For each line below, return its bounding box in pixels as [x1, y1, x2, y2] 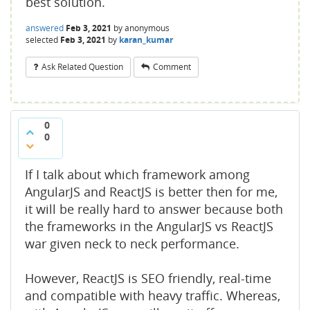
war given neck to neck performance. [25, 235, 246, 252]
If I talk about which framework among [25, 166, 250, 183]
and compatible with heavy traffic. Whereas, [25, 287, 280, 304]
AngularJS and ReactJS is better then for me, [25, 183, 277, 200]
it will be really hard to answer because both [25, 201, 283, 217]
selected [26, 34, 58, 46]
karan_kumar [119, 34, 173, 46]
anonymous [125, 22, 170, 34]
